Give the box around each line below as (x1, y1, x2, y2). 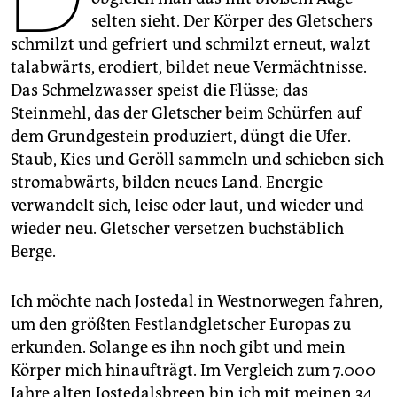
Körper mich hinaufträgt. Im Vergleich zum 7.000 (11, 361, 376, 381)
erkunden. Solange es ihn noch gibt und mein (11, 338, 346, 358)
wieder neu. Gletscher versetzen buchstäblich (11, 219, 344, 239)
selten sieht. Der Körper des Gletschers (91, 12, 373, 32)
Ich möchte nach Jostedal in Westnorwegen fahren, (11, 292, 383, 312)
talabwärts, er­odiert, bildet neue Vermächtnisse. (11, 58, 367, 78)
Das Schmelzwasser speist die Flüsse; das (11, 81, 308, 101)
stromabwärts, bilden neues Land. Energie (11, 173, 323, 193)
